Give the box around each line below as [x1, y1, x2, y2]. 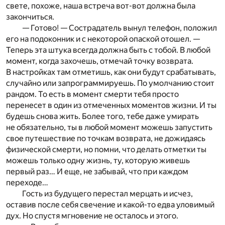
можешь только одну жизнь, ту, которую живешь [6, 155, 190, 165]
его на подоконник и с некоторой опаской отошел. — [6, 34, 200, 44]
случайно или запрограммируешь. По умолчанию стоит [6, 78, 214, 88]
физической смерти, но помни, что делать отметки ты [6, 144, 206, 154]
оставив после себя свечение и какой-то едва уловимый [6, 199, 214, 209]
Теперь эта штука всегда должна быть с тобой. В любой [6, 45, 210, 55]
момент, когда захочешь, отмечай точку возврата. [6, 56, 193, 66]
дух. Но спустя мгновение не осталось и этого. [6, 210, 178, 220]
